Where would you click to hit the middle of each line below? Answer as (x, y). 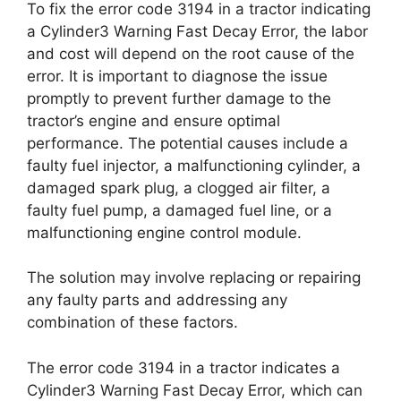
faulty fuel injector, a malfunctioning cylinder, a (194, 165)
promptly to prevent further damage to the (179, 98)
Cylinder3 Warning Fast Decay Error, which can (195, 390)
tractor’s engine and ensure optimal (154, 120)
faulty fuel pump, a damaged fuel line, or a (179, 210)
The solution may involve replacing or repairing (194, 277)
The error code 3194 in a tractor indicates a (183, 367)
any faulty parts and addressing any (157, 300)
